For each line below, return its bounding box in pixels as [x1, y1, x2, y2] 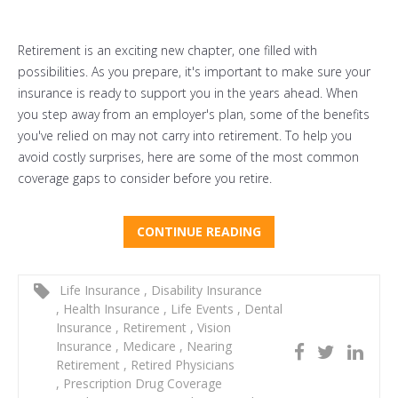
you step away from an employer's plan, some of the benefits [18, 105, 370, 123]
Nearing [183, 337, 232, 354]
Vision [194, 318, 231, 336]
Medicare [119, 337, 179, 354]
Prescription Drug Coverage [60, 374, 222, 392]
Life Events [167, 299, 237, 317]
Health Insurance [60, 299, 163, 317]
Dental [241, 299, 283, 317]
